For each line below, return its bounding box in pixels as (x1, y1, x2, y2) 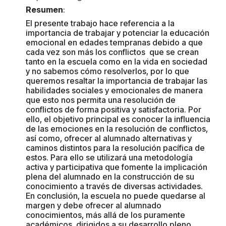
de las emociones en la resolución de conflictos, (26, 124, 208, 134)
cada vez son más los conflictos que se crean (26, 47, 199, 57)
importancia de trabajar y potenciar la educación (26, 28, 209, 38)
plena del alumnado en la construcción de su (26, 172, 194, 182)
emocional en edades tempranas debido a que (26, 37, 203, 47)
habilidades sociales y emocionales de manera (26, 85, 203, 95)
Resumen (26, 5, 63, 15)
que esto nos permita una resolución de (26, 95, 176, 105)
